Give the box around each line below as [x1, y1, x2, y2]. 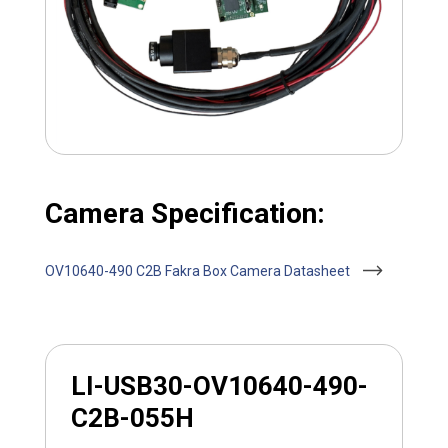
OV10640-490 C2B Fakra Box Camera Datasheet [44, 262, 353, 279]
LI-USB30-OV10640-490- [70, 370, 368, 401]
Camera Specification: [44, 196, 325, 230]
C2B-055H [70, 402, 194, 433]
